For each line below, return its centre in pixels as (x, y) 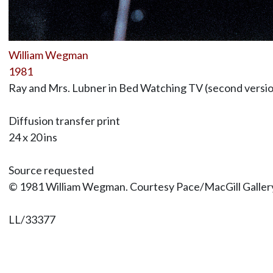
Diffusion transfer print (64, 120)
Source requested (51, 170)
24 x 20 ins (33, 137)
